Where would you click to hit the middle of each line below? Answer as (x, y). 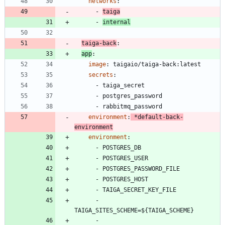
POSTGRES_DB (122, 148)
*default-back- (159, 117)
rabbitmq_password (132, 107)
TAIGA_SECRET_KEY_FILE (139, 190)
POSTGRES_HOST (125, 180)
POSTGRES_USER (125, 158)
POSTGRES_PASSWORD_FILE (141, 169)
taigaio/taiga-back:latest (157, 65)
